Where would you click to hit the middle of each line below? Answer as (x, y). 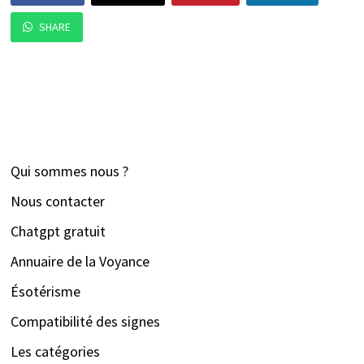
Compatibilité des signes (85, 322)
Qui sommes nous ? (69, 171)
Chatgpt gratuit (58, 232)
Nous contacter (57, 201)
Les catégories (55, 352)
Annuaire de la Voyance (80, 262)
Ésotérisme (45, 292)
